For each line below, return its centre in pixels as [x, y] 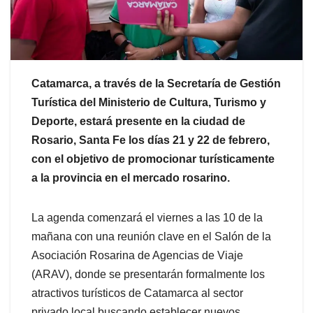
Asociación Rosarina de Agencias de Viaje [137, 256]
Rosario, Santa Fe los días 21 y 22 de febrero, [151, 140]
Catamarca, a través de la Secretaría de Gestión [156, 84]
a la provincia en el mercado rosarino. [131, 178]
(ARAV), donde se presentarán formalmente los [148, 275]
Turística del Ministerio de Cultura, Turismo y [149, 103]
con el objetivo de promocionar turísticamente [153, 159]
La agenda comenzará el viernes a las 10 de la [147, 218]
